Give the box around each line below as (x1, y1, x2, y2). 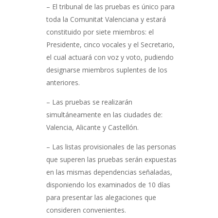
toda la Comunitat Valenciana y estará (46, 15, 166, 24)
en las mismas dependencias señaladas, (46, 167, 172, 177)
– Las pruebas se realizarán (46, 97, 132, 107)
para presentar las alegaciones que (46, 193, 156, 202)
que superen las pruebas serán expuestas (46, 155, 177, 164)
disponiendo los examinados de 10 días (46, 180, 170, 189)
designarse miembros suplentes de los (46, 65, 167, 74)
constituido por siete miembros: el (46, 27, 154, 36)
